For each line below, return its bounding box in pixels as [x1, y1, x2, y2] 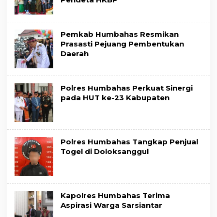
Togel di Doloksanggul [61, 147, 149, 156]
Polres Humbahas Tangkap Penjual [61, 137, 198, 147]
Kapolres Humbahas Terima [61, 191, 170, 201]
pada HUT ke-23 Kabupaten [61, 93, 170, 103]
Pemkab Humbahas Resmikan [61, 30, 179, 39]
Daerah [61, 49, 89, 59]
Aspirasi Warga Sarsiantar [61, 201, 162, 210]
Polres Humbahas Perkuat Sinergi [61, 83, 193, 93]
